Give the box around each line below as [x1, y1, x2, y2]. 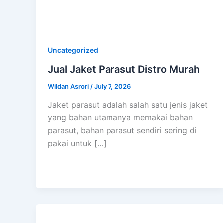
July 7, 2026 [94, 82, 131, 90]
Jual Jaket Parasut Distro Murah [48, 63, 200, 75]
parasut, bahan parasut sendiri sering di [48, 125, 197, 136]
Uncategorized [48, 45, 98, 54]
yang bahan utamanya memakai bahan [48, 112, 193, 123]
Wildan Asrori [48, 82, 90, 90]
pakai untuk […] [48, 138, 107, 149]
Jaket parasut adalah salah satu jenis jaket [48, 100, 208, 110]
